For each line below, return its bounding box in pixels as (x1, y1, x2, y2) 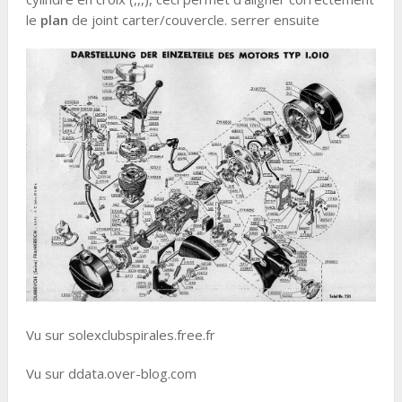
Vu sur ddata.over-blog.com (25, 364, 197, 383)
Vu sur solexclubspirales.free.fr (25, 326, 215, 345)
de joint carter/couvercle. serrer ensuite (67, 11, 323, 29)
